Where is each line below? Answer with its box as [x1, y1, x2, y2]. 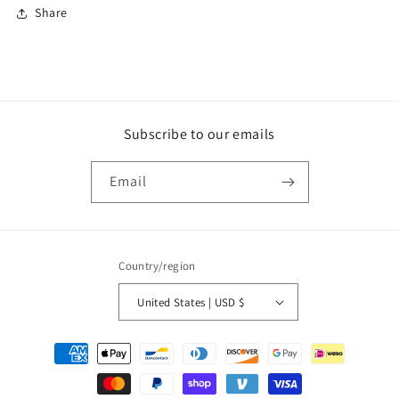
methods [30, 361, 83, 378]
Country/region [118, 258, 196, 273]
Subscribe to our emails [124, 125, 275, 143]
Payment [30, 337, 83, 354]
